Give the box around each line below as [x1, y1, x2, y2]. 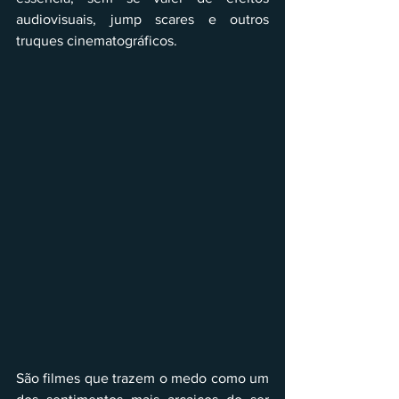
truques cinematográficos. [16, 32, 177, 48]
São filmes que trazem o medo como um [16, 370, 269, 386]
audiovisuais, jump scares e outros [16, 11, 269, 27]
